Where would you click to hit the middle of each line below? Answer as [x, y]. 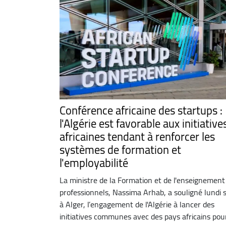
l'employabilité [94, 163]
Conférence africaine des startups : [141, 110]
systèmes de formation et [120, 150]
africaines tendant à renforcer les [137, 136]
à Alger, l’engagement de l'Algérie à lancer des [137, 204]
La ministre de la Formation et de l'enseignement [142, 180]
